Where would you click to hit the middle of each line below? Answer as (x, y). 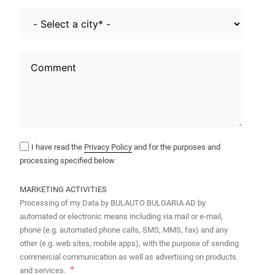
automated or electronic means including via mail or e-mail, (75, 217)
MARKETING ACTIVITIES (63, 190)
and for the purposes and (176, 147)
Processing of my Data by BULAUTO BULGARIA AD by (113, 203)
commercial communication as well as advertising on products (128, 257)
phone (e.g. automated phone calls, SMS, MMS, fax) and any (124, 230)
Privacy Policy (108, 147)
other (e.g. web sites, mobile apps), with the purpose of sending (129, 244)
